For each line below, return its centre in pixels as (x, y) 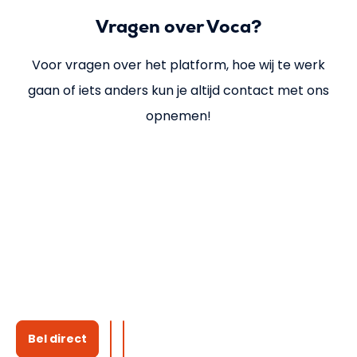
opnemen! (178, 116)
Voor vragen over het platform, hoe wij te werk (178, 65)
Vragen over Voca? (178, 26)
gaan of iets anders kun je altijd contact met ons (178, 91)
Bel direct (57, 339)
